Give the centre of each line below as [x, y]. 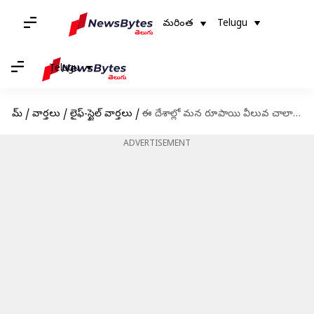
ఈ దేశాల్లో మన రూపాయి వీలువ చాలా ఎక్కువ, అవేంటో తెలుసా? [217, 115]
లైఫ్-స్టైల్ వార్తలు [101, 115]
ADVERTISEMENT [157, 144]
